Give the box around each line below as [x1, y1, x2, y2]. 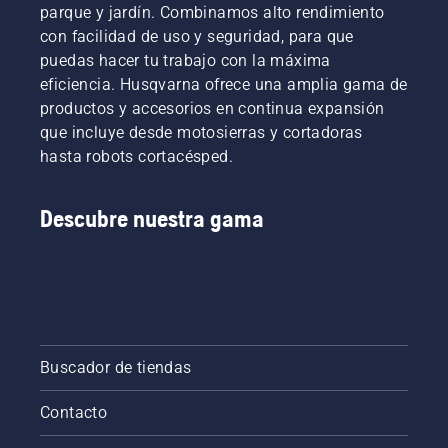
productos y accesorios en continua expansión [40, 99, 385, 118]
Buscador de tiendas [40, 358, 192, 377]
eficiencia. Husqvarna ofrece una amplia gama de [40, 75, 408, 94]
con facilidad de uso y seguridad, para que [40, 27, 354, 46]
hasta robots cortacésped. [40, 147, 233, 166]
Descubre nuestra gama [40, 205, 264, 232]
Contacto [40, 403, 108, 422]
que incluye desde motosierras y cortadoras [40, 123, 363, 142]
